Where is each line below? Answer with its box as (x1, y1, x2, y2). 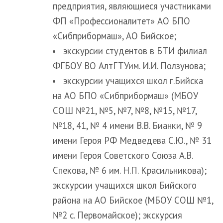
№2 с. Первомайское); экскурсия (53, 209, 182, 221)
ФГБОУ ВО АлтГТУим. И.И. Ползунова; (53, 59, 206, 72)
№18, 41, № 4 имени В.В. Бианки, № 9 (53, 119, 202, 131)
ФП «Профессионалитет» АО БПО (53, 14, 190, 27)
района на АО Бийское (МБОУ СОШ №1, (53, 194, 213, 206)
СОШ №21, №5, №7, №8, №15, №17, (53, 104, 197, 116)
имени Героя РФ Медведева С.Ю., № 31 (53, 134, 212, 146)
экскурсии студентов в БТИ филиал (63, 44, 207, 57)
